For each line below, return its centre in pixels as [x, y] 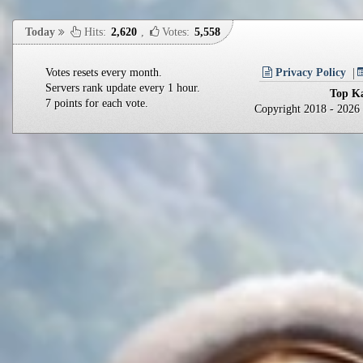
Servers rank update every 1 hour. [123, 88]
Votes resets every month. [104, 72]
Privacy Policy [310, 72]
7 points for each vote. [97, 103]
